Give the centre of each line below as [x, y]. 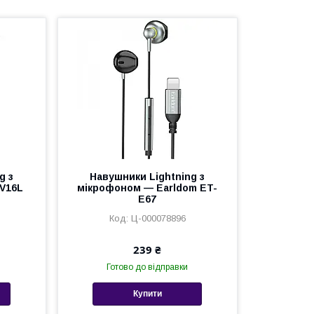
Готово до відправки [148, 267]
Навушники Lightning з [148, 177]
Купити [147, 294]
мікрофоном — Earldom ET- [148, 188]
